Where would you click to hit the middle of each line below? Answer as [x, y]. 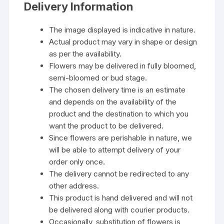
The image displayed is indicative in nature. [122, 30]
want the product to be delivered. [106, 126]
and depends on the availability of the [113, 102]
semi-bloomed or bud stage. [98, 78]
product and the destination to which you [119, 114]
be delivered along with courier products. [119, 210]
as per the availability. [85, 54]
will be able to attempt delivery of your [115, 150]
